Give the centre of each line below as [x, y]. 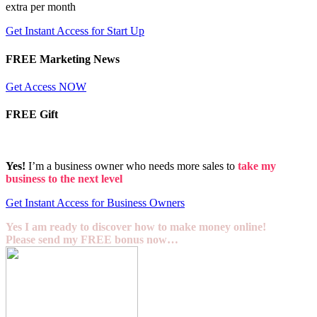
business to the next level [64, 179]
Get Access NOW [46, 86]
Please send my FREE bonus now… [92, 240]
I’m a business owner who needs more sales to [132, 166]
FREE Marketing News [63, 59]
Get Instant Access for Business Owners [95, 203]
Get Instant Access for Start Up [75, 31]
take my [257, 166]
